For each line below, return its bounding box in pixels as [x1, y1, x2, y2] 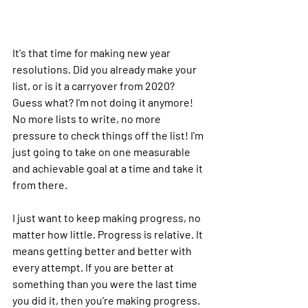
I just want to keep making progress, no [12, 211, 203, 224]
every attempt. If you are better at [12, 261, 176, 274]
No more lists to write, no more [12, 112, 163, 125]
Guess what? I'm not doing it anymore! [12, 96, 195, 109]
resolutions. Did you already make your [12, 63, 199, 76]
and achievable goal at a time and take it [12, 162, 205, 175]
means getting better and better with [12, 244, 194, 257]
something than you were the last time [12, 277, 199, 290]
